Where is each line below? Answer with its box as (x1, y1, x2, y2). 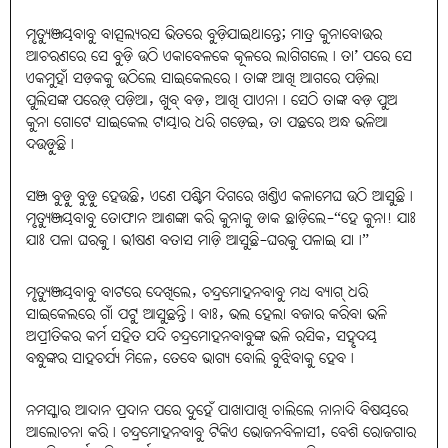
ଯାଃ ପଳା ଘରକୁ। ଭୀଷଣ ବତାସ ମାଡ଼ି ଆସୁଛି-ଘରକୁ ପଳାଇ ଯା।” (26, 226, 369, 255)
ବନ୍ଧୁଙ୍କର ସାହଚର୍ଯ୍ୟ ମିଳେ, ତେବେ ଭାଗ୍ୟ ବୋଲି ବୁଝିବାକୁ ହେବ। (26, 344, 354, 373)
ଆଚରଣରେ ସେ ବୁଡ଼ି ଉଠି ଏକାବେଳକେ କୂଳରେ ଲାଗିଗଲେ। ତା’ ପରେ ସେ (26, 42, 412, 71)
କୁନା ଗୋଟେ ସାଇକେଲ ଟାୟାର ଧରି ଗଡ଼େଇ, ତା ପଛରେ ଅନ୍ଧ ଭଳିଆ (26, 108, 388, 137)
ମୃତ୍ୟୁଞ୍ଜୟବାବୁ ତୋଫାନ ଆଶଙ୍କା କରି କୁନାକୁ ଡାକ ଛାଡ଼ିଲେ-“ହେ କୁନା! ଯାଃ (26, 204, 416, 233)
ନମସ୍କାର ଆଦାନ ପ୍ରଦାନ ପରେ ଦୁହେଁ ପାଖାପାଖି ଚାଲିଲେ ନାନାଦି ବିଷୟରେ (26, 396, 408, 425)
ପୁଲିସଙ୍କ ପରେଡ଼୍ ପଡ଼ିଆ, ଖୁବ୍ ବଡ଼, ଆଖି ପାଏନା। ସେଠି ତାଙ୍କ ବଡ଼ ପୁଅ (26, 86, 398, 115)
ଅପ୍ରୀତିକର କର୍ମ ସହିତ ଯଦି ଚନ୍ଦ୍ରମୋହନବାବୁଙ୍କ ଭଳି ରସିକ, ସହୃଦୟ (26, 322, 377, 351)
